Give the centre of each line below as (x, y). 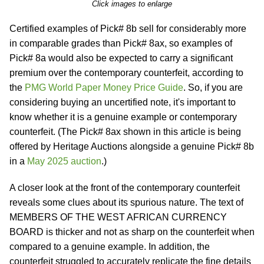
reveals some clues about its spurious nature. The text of (126, 202)
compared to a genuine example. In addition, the (110, 247)
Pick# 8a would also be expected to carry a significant (121, 58)
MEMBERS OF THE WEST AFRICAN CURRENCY (118, 217)
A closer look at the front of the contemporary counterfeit (125, 188)
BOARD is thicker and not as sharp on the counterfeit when (132, 232)
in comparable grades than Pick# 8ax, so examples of (121, 43)
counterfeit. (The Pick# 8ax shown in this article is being (125, 132)
